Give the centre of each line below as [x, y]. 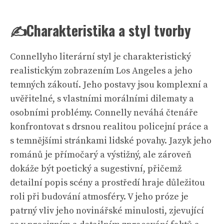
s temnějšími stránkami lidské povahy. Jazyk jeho [111, 141]
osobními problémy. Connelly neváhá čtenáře [104, 113]
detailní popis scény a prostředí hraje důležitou [107, 183]
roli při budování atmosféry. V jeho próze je [99, 197]
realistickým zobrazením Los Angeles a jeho [101, 71]
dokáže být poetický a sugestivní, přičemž [96, 169]
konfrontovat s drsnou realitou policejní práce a [109, 127]
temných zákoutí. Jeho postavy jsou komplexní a [109, 85]
